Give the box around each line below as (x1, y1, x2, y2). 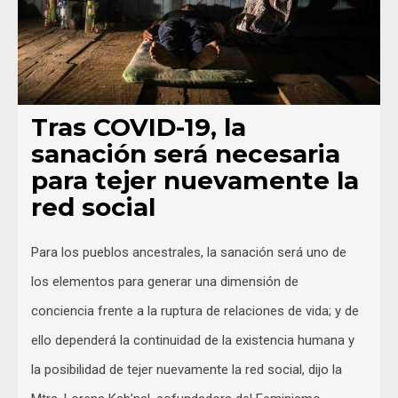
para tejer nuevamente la (31, 164, 359, 195)
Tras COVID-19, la (31, 111, 246, 142)
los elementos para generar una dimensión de (31, 273, 298, 290)
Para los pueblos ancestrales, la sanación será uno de (31, 243, 346, 260)
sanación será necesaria (31, 138, 340, 169)
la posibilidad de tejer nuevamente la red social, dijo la (31, 361, 342, 378)
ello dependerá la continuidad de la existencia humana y (31, 331, 354, 348)
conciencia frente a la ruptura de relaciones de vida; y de (31, 302, 359, 319)
